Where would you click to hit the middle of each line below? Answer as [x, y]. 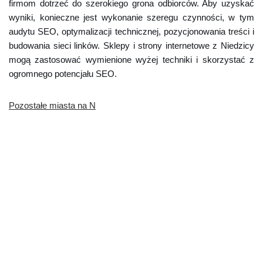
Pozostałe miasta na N [52, 105]
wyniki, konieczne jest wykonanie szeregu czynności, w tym [131, 17]
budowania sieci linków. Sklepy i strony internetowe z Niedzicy [131, 45]
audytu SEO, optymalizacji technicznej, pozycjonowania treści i [131, 31]
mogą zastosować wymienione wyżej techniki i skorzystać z [131, 60]
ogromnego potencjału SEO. [63, 74]
